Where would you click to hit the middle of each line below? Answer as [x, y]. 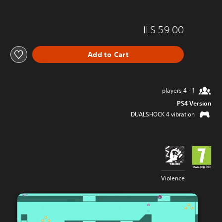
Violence [173, 178]
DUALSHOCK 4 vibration [163, 114]
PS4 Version [194, 103]
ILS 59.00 [164, 29]
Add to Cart [108, 54]
